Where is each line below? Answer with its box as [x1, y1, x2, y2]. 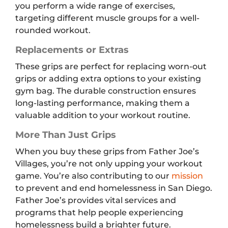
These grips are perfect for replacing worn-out [15, 62, 207, 72]
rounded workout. [15, 25, 91, 36]
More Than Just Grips [15, 129, 116, 141]
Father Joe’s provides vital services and [15, 195, 176, 206]
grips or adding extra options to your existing [15, 74, 201, 84]
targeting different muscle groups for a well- [15, 13, 199, 23]
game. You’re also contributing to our [15, 171, 172, 181]
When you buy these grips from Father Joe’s [15, 147, 199, 157]
